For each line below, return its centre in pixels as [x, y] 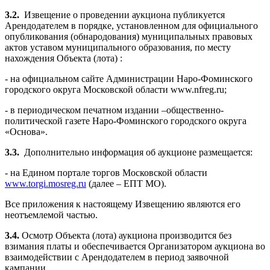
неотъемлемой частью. [51, 215]
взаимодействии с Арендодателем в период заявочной [117, 257]
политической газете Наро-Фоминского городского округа [126, 121]
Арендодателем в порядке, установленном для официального [131, 26]
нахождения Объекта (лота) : [64, 58]
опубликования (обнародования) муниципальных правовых [129, 37]
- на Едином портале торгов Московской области [106, 173]
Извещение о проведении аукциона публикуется [122, 15]
